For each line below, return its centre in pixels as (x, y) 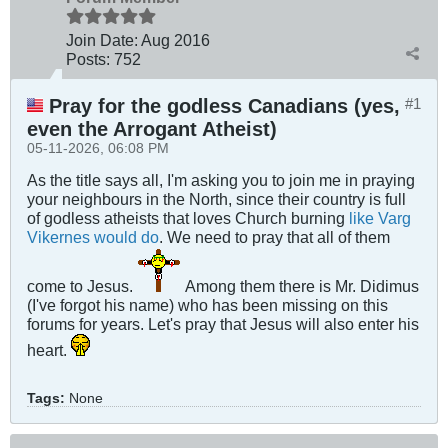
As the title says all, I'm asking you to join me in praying (221, 179)
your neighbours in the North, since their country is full (216, 198)
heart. (49, 349)
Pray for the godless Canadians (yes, (221, 105)
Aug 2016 (175, 39)
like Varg (380, 217)
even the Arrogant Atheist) (152, 128)
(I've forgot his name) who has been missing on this (207, 304)
